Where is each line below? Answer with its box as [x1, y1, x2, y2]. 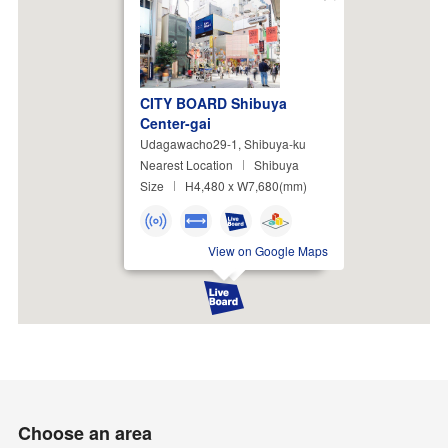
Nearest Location [140, 155, 233, 173]
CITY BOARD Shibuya [140, 92, 287, 113]
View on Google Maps [208, 241, 328, 259]
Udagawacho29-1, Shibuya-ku [140, 134, 306, 152]
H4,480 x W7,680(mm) [185, 176, 307, 194]
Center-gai [140, 112, 211, 133]
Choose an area [17, 419, 152, 446]
